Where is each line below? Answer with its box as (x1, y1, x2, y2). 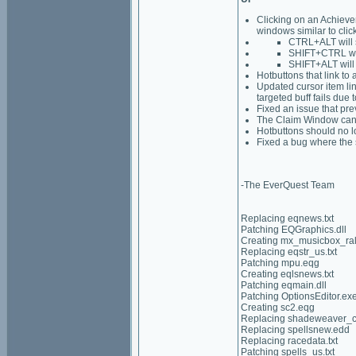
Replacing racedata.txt (241, 335, 338, 346)
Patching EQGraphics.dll (241, 224, 346, 235)
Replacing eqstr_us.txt (241, 246, 337, 257)
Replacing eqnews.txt (241, 213, 334, 224)
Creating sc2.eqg (241, 302, 315, 313)
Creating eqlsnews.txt (241, 269, 334, 280)
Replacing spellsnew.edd (241, 324, 350, 335)
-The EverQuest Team (241, 180, 335, 191)
